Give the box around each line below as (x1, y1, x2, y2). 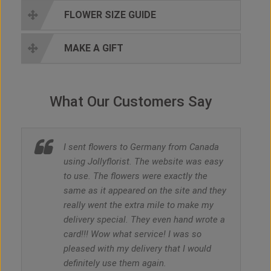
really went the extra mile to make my (64, 200, 214, 211)
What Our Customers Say (50, 93, 212, 111)
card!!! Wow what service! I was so (64, 229, 201, 240)
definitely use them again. (64, 258, 166, 269)
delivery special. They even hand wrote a (64, 214, 225, 226)
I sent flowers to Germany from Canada (64, 142, 219, 153)
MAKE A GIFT (64, 42, 123, 54)
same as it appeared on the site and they (64, 185, 226, 197)
